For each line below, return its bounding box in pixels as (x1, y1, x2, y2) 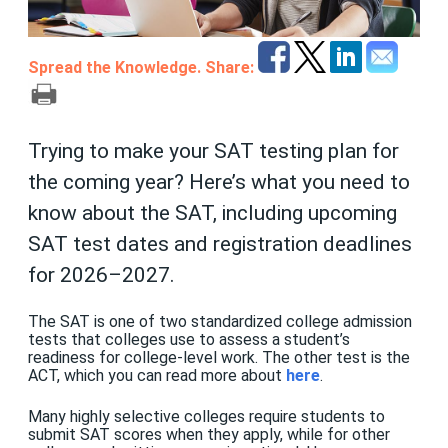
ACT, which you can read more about (28, 366, 286, 386)
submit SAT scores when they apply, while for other (28, 424, 390, 444)
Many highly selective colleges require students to (28, 406, 385, 426)
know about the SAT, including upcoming (28, 200, 397, 225)
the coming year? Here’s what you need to (28, 169, 410, 194)
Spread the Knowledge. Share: (28, 58, 254, 78)
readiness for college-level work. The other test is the (28, 348, 410, 368)
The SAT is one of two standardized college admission (28, 312, 412, 332)
